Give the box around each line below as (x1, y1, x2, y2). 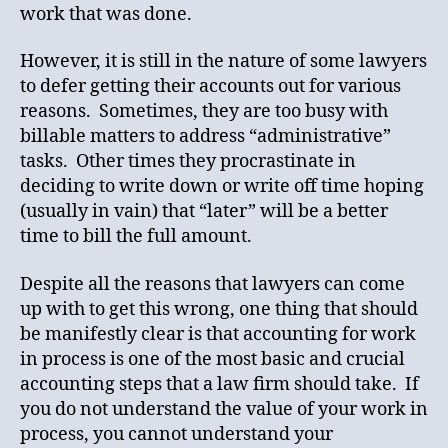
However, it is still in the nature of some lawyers (20, 50, 427, 73)
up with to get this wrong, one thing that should (20, 297, 418, 321)
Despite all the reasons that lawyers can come (20, 272, 405, 296)
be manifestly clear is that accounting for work (20, 322, 416, 346)
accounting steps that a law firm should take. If (20, 372, 419, 396)
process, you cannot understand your (20, 422, 333, 446)
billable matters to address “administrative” (20, 125, 391, 148)
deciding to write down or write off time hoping (20, 175, 424, 198)
